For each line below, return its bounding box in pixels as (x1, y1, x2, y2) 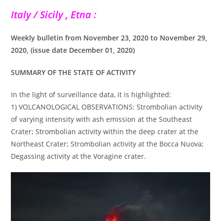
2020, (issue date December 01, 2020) (11, 45, 135, 55)
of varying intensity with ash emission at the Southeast (11, 114, 192, 124)
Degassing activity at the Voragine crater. (11, 151, 147, 161)
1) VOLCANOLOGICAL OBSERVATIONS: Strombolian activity (11, 102, 203, 111)
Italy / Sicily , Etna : (11, 7, 97, 21)
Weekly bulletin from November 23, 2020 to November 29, (11, 33, 208, 42)
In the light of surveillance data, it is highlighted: (11, 89, 172, 99)
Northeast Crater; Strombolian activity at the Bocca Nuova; (11, 139, 204, 148)
